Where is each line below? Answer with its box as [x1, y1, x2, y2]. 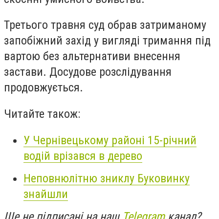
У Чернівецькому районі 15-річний [23, 133, 197, 147]
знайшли [23, 187, 68, 201]
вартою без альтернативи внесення [4, 49, 180, 64]
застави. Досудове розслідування [4, 65, 172, 79]
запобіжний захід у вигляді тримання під [4, 34, 211, 48]
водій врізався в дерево [23, 149, 142, 163]
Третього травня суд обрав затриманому [4, 18, 206, 32]
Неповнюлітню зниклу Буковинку [23, 171, 190, 185]
